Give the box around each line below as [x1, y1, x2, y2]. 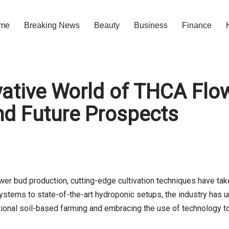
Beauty [94, 21, 120, 30]
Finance [182, 21, 212, 30]
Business [134, 21, 168, 30]
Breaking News [24, 21, 80, 30]
